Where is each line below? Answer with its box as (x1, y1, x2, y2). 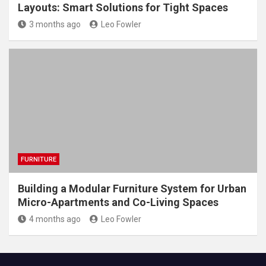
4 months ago (29, 214, 81, 224)
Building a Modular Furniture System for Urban (18, 182, 246, 195)
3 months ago (29, 19, 81, 29)
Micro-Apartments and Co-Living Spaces (18, 195, 218, 208)
